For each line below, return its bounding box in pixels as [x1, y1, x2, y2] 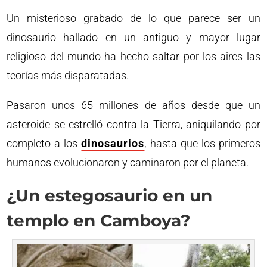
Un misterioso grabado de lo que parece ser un [7, 12, 260, 24]
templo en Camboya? [7, 210, 191, 231]
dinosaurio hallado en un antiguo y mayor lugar [7, 31, 260, 44]
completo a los [7, 137, 82, 150]
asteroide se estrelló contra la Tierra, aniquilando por [7, 118, 260, 131]
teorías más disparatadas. [7, 69, 129, 82]
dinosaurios [81, 137, 145, 150]
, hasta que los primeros [144, 137, 260, 150]
